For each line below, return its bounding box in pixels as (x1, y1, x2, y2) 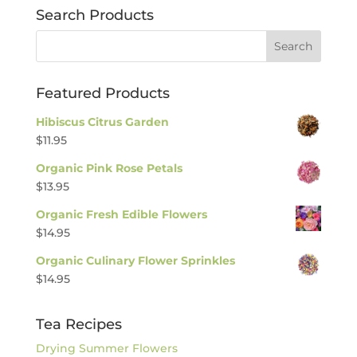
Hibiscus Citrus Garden (35, 115, 169, 129)
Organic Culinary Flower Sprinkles (35, 253, 235, 268)
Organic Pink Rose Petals (35, 161, 182, 175)
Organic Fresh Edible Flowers (35, 207, 207, 222)
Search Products (35, 6, 154, 24)
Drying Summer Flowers (35, 341, 178, 355)
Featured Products (35, 84, 170, 102)
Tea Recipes (35, 316, 122, 333)
